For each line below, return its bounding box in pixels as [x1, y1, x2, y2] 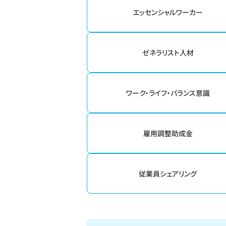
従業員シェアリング [139, 168, 197, 179]
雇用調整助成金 [143, 128, 193, 138]
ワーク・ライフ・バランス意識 [126, 88, 210, 98]
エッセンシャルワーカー [133, 7, 203, 17]
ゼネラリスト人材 [142, 47, 194, 58]
